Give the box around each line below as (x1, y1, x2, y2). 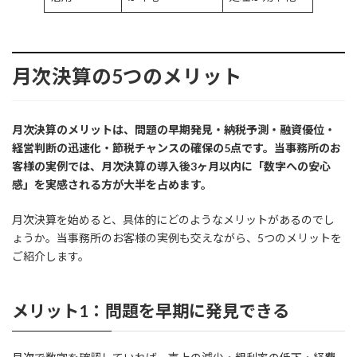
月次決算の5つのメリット (12, 65, 242, 88)
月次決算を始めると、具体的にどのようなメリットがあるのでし (12, 213, 335, 227)
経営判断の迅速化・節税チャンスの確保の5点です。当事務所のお (12, 141, 341, 155)
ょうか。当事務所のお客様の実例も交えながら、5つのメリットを (12, 231, 342, 245)
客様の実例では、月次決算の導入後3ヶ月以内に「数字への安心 (12, 159, 331, 174)
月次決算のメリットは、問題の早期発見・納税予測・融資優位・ (12, 123, 335, 137)
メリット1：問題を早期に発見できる (12, 300, 289, 321)
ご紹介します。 (12, 249, 89, 264)
